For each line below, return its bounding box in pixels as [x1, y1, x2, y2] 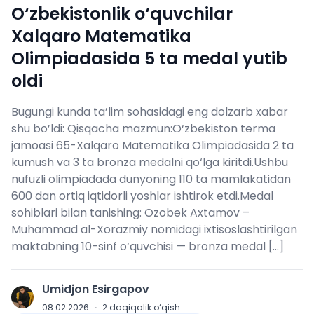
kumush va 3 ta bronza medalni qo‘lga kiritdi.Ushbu [11, 154, 288, 170]
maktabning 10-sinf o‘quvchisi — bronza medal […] [11, 238, 284, 254]
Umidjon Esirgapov [42, 281, 149, 297]
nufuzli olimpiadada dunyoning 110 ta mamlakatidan [11, 171, 291, 187]
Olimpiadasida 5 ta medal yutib [11, 47, 287, 70]
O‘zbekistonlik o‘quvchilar [11, 2, 233, 25]
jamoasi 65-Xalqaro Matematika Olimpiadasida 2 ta [11, 137, 294, 153]
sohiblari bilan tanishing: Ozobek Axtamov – [11, 205, 250, 221]
